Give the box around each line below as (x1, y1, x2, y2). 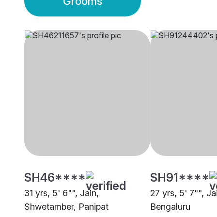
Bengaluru (150, 201, 190, 212)
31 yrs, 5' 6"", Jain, (24, 188, 99, 199)
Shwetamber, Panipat (24, 201, 108, 212)
